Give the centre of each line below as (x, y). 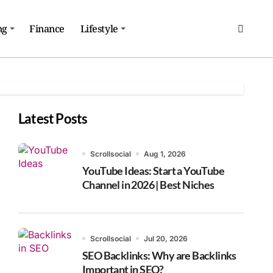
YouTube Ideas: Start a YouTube (153, 170)
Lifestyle (99, 28)
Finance (47, 28)
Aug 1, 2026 (165, 154)
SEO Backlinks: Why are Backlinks (159, 255)
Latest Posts (53, 118)
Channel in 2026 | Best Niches (148, 184)
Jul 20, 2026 (166, 238)
